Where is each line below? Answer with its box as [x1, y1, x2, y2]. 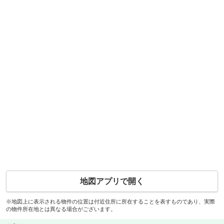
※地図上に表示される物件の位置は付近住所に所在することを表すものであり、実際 [5, 198, 215, 204]
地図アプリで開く [80, 176, 144, 185]
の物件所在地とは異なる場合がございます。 [5, 205, 116, 212]
